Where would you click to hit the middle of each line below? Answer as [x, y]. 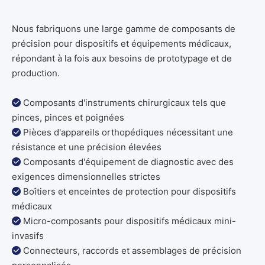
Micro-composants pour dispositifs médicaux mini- [130, 221]
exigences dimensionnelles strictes [86, 177]
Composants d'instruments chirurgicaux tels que [125, 103]
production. [36, 73]
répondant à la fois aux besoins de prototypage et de [122, 59]
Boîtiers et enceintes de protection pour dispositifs [130, 192]
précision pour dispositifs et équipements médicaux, [122, 44]
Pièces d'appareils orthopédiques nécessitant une [128, 132]
